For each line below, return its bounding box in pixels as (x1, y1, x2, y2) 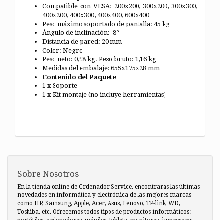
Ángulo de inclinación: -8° (42, 28, 119, 36)
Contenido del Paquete (42, 73, 116, 81)
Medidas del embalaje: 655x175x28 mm (42, 64, 160, 72)
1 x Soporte (42, 82, 77, 89)
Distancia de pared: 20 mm (42, 37, 122, 45)
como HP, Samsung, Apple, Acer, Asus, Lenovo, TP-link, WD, (17, 199, 180, 207)
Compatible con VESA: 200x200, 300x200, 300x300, (42, 2, 197, 10)
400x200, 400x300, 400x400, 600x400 (42, 11, 149, 19)
